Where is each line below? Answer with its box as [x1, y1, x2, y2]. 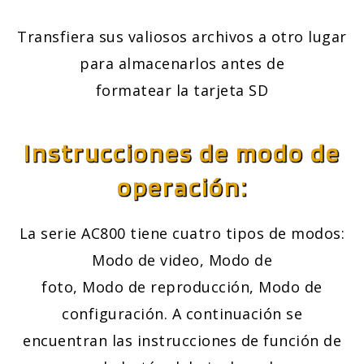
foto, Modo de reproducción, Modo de [41, 277, 323, 297]
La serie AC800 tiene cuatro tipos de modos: [19, 223, 345, 244]
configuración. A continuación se [62, 304, 302, 324]
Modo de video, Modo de [92, 250, 272, 271]
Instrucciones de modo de [24, 138, 340, 168]
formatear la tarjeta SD [95, 80, 269, 101]
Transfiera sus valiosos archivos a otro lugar [17, 27, 347, 47]
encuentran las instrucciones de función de [23, 331, 341, 351]
